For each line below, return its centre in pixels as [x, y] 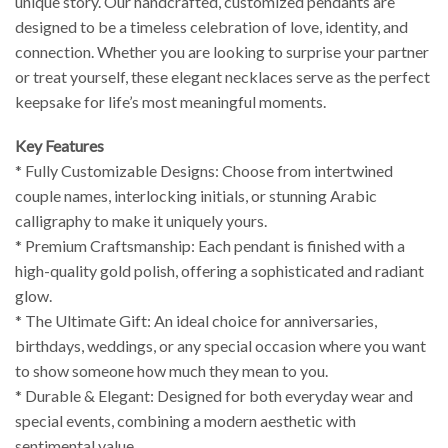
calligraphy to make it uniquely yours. [141, 220]
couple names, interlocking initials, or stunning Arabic [196, 195]
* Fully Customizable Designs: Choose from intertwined [204, 170]
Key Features [59, 145]
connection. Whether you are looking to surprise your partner [222, 52]
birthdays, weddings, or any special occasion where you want [220, 345]
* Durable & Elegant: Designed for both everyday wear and [214, 395]
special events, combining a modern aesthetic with [185, 420]
